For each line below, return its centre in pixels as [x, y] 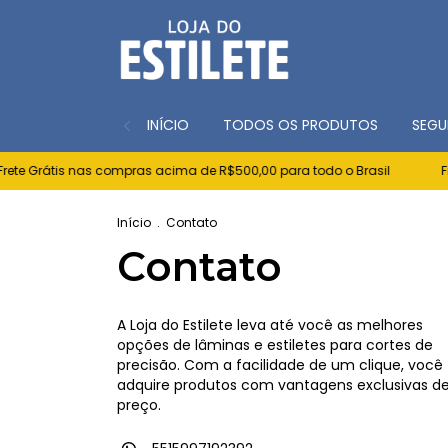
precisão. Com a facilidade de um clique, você [280, 365]
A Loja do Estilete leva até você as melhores [270, 325]
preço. [139, 405]
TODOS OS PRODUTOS [300, 125]
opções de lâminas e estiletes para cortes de [275, 345]
